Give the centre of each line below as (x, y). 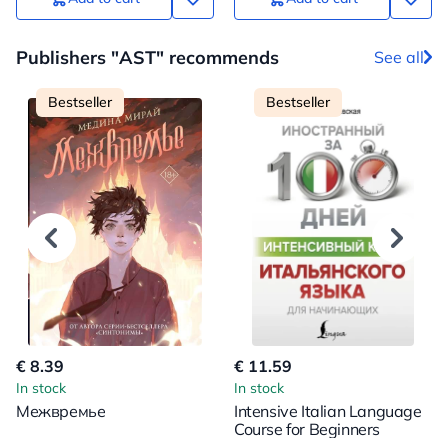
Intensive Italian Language (328, 410)
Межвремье (61, 410)
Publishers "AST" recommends (147, 57)
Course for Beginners (307, 428)
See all (399, 57)
